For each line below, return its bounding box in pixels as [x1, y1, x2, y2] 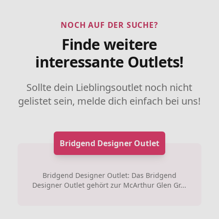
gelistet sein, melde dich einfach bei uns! [18, 94, 201, 108]
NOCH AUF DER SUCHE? [61, 20, 158, 30]
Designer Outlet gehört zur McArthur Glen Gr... [32, 180, 187, 190]
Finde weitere [62, 34, 157, 54]
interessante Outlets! [35, 52, 184, 72]
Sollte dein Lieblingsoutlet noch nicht [26, 81, 193, 94]
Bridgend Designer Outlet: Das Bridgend [42, 171, 176, 180]
